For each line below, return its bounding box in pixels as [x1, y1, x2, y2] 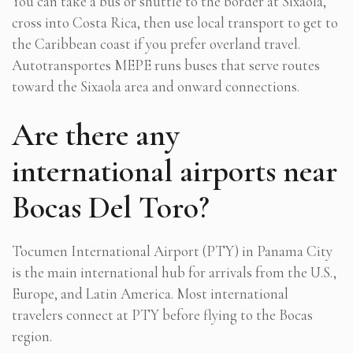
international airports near [12, 151, 337, 190]
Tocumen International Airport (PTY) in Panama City [12, 241, 333, 260]
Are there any [12, 115, 180, 154]
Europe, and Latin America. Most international [12, 284, 288, 303]
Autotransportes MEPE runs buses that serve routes [12, 55, 320, 74]
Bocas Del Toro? [12, 188, 210, 226]
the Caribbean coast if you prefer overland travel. [12, 34, 300, 53]
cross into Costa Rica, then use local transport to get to [12, 13, 338, 32]
